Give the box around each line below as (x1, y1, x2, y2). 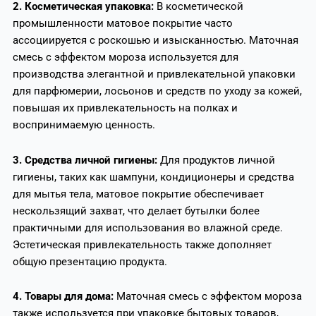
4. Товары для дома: (12, 290, 116, 303)
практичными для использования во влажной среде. (12, 221, 283, 234)
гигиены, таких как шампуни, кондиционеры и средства (12, 170, 294, 183)
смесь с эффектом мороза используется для (12, 51, 238, 64)
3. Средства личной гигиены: (12, 153, 160, 166)
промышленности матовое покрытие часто (12, 17, 233, 30)
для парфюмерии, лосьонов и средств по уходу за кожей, (12, 85, 302, 98)
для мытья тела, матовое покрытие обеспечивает (12, 187, 264, 200)
